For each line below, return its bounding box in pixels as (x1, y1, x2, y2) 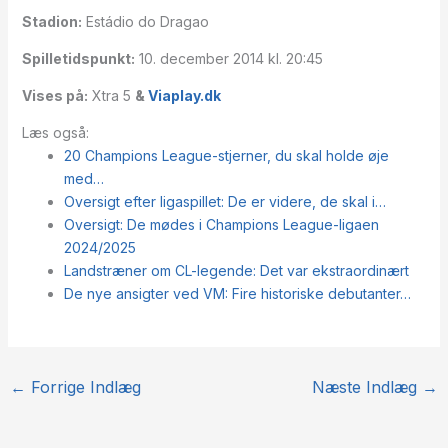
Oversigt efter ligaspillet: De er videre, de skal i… (63, 193, 386, 210)
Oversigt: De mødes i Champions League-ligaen (63, 216, 379, 233)
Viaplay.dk (147, 87, 221, 104)
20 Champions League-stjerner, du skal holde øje (63, 147, 389, 164)
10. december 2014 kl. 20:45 (134, 50, 323, 67)
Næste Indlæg (312, 377, 423, 397)
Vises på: (21, 87, 88, 104)
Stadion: (21, 13, 82, 30)
